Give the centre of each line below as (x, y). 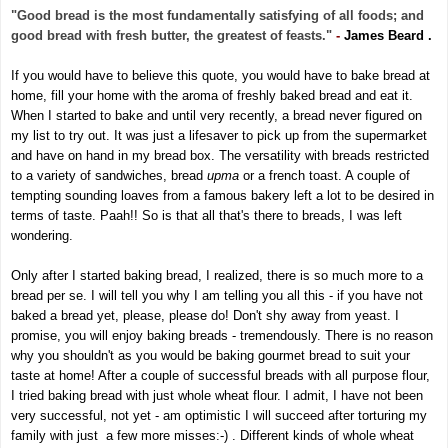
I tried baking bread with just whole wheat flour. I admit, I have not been (217, 396)
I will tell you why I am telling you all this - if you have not (257, 296)
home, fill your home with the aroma (116, 96)
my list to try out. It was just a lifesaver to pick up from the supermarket (219, 136)
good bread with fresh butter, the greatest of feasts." (171, 36)
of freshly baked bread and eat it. (317, 96)
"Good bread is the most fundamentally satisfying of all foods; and (217, 16)
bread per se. (51, 296)
